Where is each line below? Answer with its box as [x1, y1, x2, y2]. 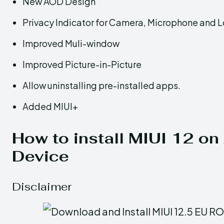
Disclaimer [12, 179, 72, 193]
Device [12, 146, 69, 166]
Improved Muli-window [22, 37, 119, 49]
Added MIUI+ [22, 100, 78, 112]
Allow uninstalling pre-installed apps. [22, 79, 180, 91]
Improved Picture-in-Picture [22, 58, 141, 70]
